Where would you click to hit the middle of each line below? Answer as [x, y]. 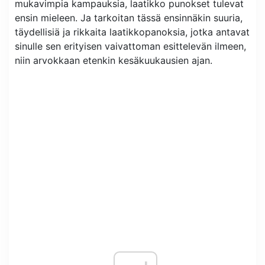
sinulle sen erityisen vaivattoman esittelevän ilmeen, [130, 46]
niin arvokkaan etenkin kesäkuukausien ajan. [114, 60]
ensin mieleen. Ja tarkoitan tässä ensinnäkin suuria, [129, 18]
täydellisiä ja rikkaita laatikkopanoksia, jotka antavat [132, 32]
